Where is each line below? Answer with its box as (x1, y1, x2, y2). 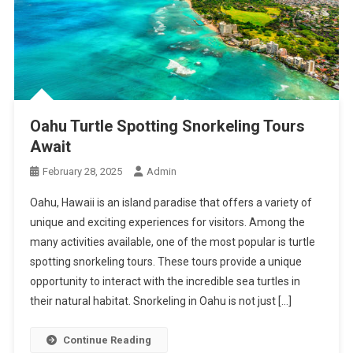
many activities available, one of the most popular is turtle (29, 235, 315, 248)
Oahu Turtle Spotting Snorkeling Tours (29, 116, 305, 136)
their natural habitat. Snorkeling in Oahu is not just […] (29, 294, 292, 307)
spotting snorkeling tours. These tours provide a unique (29, 255, 302, 268)
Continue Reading (62, 333, 151, 346)
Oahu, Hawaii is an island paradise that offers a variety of (29, 195, 312, 209)
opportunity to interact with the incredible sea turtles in (29, 274, 300, 288)
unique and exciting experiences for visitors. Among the (29, 215, 305, 229)
